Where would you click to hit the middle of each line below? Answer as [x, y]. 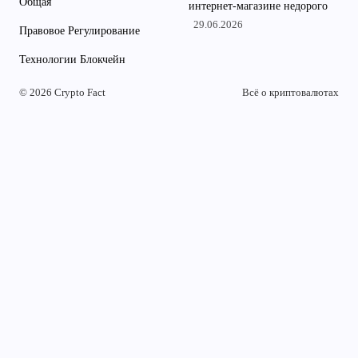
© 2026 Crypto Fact [62, 93]
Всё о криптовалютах [290, 93]
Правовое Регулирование [80, 31]
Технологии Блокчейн [72, 60]
